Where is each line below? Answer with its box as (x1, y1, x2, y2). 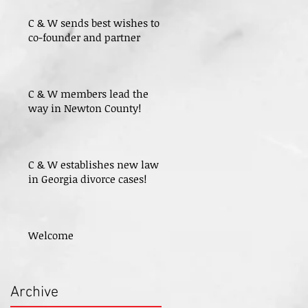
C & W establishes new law (28, 157, 159, 171)
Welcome (28, 228, 74, 242)
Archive (10, 283, 58, 302)
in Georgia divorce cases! (28, 172, 146, 186)
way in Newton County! (28, 101, 141, 115)
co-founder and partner (28, 30, 140, 44)
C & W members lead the (28, 87, 148, 100)
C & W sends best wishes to (28, 16, 159, 30)
